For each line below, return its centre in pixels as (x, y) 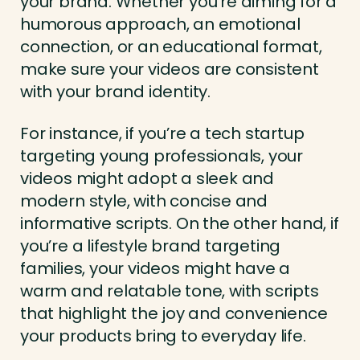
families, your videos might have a (155, 269)
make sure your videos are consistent (170, 70)
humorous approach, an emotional (160, 25)
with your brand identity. (116, 92)
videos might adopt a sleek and (147, 179)
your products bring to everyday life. (163, 336)
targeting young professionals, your (162, 156)
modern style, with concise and (144, 201)
